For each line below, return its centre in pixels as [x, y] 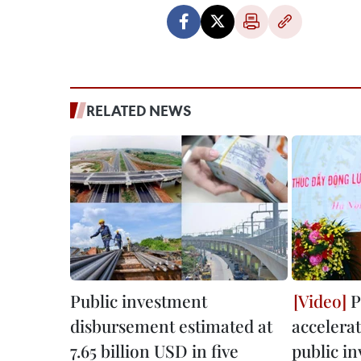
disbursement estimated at [171, 325]
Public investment [139, 300]
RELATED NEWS [139, 110]
